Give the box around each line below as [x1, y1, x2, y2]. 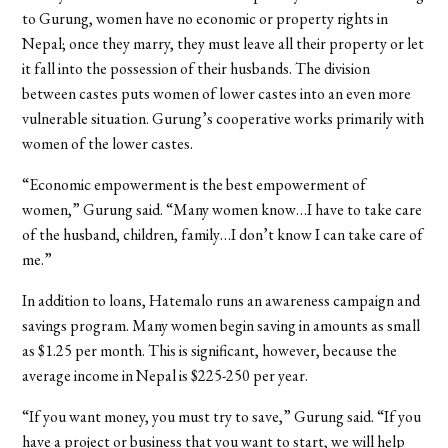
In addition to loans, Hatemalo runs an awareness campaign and [22, 289, 421, 311]
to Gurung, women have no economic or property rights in [22, 7, 389, 29]
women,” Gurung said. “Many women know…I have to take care [22, 198, 423, 220]
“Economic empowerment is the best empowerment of [22, 173, 367, 195]
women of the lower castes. [22, 132, 194, 154]
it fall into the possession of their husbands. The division [22, 57, 371, 79]
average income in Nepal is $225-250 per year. [22, 364, 309, 386]
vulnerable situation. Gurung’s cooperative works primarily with [22, 107, 425, 129]
